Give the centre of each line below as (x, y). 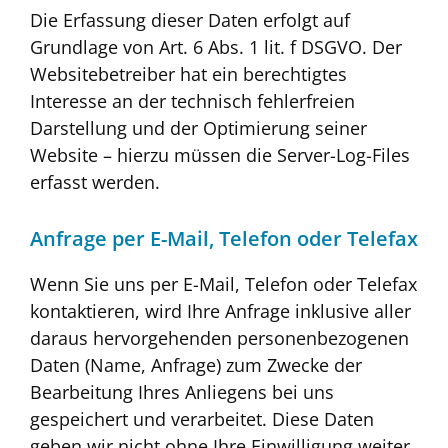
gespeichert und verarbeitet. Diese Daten (202, 418)
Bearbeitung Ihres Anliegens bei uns (182, 391)
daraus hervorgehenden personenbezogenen (219, 337)
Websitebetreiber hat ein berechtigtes (188, 74)
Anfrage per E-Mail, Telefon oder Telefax (224, 238)
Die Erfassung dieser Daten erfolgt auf (190, 20)
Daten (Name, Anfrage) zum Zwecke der (196, 364)
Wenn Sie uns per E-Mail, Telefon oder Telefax (223, 283)
